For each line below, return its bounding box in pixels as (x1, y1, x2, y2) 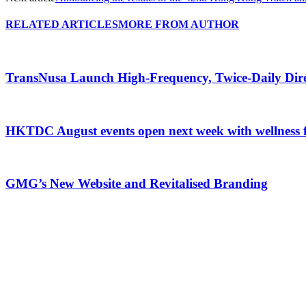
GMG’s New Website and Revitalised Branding (5, 176, 268, 191)
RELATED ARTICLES (5, 18, 118, 31)
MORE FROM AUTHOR (118, 18, 239, 31)
